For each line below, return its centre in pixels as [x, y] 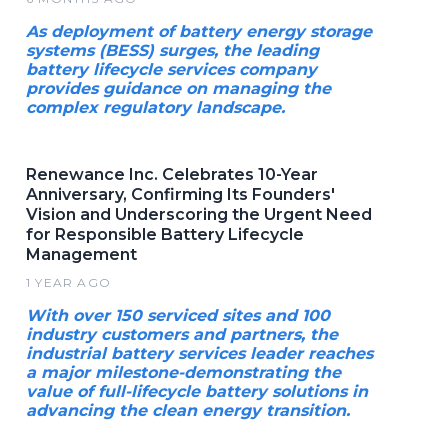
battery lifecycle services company [171, 69]
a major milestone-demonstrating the [183, 372]
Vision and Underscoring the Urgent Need [199, 214]
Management [81, 254]
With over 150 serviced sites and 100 [178, 315]
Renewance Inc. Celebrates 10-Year [172, 174]
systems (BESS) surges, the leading [172, 50]
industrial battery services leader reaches [199, 353]
